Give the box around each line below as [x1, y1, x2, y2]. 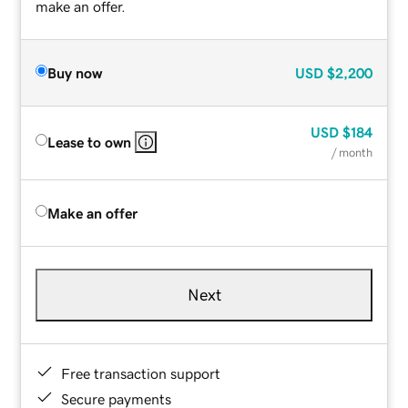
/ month [331, 146, 372, 158]
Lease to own [47, 134, 132, 149]
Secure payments [61, 391, 172, 406]
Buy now [47, 65, 103, 80]
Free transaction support [61, 365, 221, 381]
